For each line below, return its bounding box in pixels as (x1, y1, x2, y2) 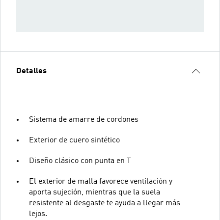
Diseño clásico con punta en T (29, 157, 131, 165)
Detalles (16, 67, 47, 75)
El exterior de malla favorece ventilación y (29, 177, 172, 186)
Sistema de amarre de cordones (29, 115, 138, 124)
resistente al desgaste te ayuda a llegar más (29, 199, 180, 207)
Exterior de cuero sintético (29, 136, 120, 144)
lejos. (29, 210, 47, 218)
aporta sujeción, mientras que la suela (29, 188, 160, 196)
